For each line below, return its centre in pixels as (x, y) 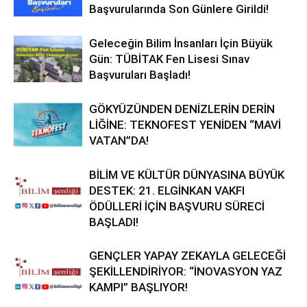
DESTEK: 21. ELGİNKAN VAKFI (167, 190)
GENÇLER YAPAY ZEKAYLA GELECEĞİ (187, 255)
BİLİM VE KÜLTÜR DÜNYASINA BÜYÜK (187, 174)
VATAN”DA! (119, 140)
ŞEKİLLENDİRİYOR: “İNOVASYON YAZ (186, 271)
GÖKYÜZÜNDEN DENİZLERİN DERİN (182, 109)
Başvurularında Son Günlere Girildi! (179, 9)
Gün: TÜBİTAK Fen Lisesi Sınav (169, 59)
